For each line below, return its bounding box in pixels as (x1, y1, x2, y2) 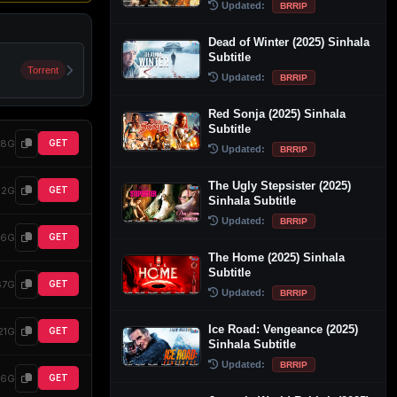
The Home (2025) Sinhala (208, 250, 345, 264)
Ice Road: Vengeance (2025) (208, 322, 358, 336)
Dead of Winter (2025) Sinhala (208, 35, 370, 49)
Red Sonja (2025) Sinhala (208, 106, 346, 121)
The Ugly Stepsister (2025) (208, 178, 351, 192)
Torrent (27, 65, 58, 76)
